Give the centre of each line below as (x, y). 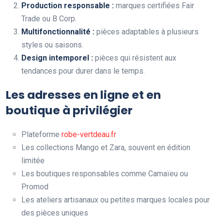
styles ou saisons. (52, 45)
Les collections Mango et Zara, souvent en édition (106, 148)
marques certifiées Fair (154, 6)
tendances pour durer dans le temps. (83, 71)
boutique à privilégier (69, 110)
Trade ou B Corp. (49, 19)
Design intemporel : (57, 58)
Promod (35, 187)
